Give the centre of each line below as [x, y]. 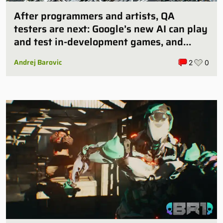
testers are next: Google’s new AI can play [111, 29]
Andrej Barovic [38, 62]
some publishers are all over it [84, 55]
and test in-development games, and [99, 42]
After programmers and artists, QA [94, 16]
